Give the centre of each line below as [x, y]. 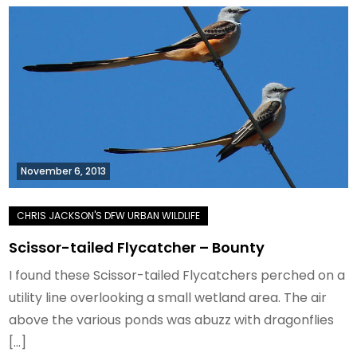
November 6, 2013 [64, 171]
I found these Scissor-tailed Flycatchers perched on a [177, 276]
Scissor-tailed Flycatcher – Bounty [137, 248]
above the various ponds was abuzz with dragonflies [172, 320]
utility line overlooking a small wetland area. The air [168, 298]
